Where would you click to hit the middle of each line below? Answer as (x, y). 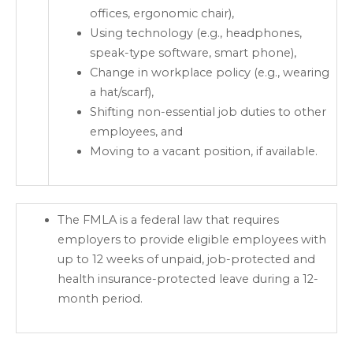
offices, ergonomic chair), (162, 14)
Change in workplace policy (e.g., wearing (209, 73)
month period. (100, 299)
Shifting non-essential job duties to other (208, 112)
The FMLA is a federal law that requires (168, 220)
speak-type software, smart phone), (193, 53)
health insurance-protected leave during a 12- (188, 279)
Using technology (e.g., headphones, (195, 33)
